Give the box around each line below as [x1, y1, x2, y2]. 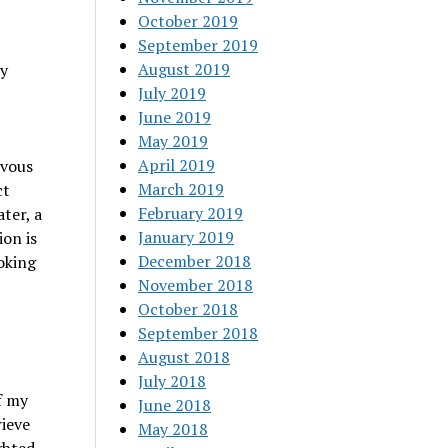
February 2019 [138, 202, 244, 224]
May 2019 [138, 130, 209, 152]
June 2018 [138, 394, 212, 416]
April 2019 [138, 154, 216, 176]
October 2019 [138, 10, 239, 32]
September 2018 [138, 322, 259, 344]
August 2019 [138, 58, 231, 80]
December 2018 [138, 250, 252, 272]
